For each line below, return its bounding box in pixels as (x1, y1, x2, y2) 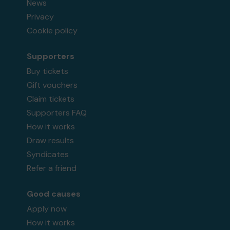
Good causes (27, 188, 81, 200)
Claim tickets (27, 93, 75, 105)
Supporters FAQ (27, 107, 87, 119)
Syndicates (27, 149, 69, 160)
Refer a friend (27, 163, 77, 174)
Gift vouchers (27, 80, 78, 91)
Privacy (27, 11, 54, 23)
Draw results (27, 135, 74, 146)
